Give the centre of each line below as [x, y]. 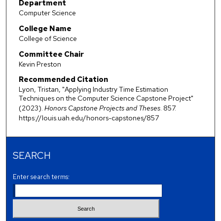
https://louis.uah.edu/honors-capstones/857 [89, 118]
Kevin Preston [40, 64]
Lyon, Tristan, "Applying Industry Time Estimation [93, 90]
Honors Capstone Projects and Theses [102, 108]
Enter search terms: [41, 177]
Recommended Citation [63, 80]
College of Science [48, 38]
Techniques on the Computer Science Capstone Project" [106, 98]
